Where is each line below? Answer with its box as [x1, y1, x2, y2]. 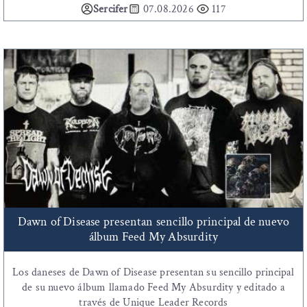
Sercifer [93, 2, 128, 17]
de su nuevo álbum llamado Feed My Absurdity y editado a [21, 280, 285, 295]
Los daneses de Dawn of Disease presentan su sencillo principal [12, 265, 295, 280]
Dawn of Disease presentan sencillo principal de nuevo [17, 214, 290, 230]
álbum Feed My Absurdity [88, 229, 219, 245]
